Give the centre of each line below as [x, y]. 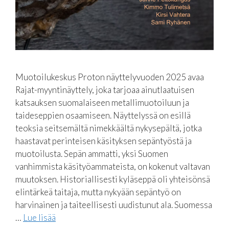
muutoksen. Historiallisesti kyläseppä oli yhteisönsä [113, 179]
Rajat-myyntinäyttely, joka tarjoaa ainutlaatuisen [105, 89]
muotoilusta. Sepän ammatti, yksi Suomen [92, 153]
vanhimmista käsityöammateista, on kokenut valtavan [113, 166]
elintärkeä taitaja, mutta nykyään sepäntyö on [98, 192]
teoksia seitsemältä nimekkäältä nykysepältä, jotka [109, 128]
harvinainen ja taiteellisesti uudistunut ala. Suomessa [114, 204]
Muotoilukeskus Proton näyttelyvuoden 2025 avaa [110, 77]
